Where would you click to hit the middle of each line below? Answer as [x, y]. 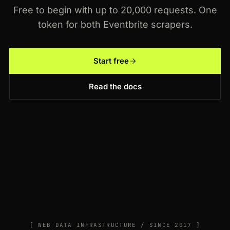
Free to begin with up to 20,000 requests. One [115, 10]
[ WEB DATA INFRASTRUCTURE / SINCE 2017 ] [115, 225]
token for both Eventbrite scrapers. [115, 25]
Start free [111, 61]
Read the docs [115, 87]
